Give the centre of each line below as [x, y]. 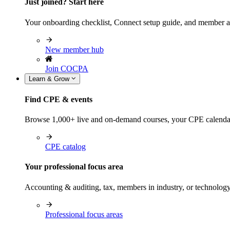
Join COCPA [67, 68]
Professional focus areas [84, 214]
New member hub [74, 49]
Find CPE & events [59, 99]
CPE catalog [65, 147]
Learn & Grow [50, 79]
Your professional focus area [74, 167]
